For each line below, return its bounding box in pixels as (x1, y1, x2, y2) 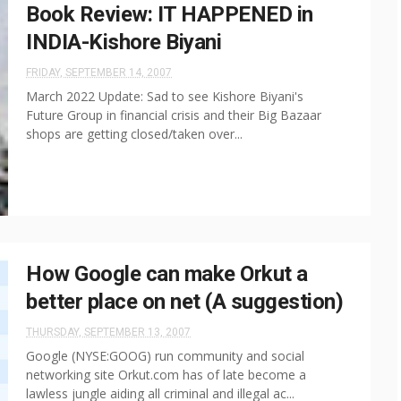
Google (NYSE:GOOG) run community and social (26, 347, 304, 364)
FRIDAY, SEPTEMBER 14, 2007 (26, 66, 172, 79)
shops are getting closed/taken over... (26, 125, 243, 142)
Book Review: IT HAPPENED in (26, 2, 313, 27)
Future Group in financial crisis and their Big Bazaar (26, 107, 321, 124)
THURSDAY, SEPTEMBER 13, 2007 (26, 326, 191, 338)
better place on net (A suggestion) (26, 289, 343, 314)
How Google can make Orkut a (26, 261, 308, 286)
